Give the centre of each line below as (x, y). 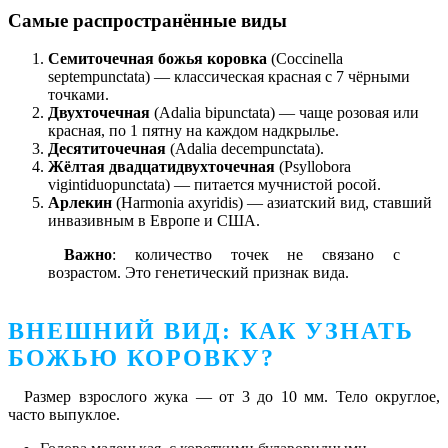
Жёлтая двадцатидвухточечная (161, 167)
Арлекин (80, 203)
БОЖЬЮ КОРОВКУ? (141, 358)
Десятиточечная (107, 149)
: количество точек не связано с (256, 255)
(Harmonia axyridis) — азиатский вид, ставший (272, 203)
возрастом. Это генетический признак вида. (198, 273)
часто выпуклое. (64, 415)
